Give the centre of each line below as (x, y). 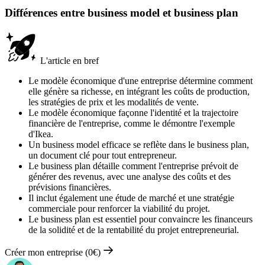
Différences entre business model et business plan (122, 12)
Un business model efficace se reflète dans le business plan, (139, 144)
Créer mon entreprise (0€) (54, 252)
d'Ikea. (41, 134)
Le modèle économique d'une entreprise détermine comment (140, 80)
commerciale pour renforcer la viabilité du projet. (119, 208)
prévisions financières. (70, 187)
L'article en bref (68, 60)
